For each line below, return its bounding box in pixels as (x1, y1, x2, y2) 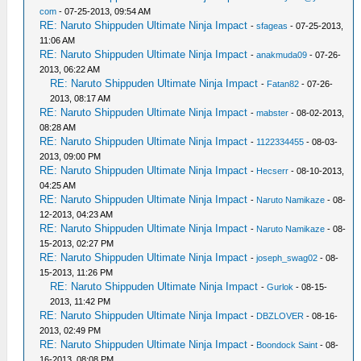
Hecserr (256, 165, 289, 176)
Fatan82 (267, 78, 300, 89)
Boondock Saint (256, 339, 318, 350)
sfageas (256, 20, 288, 31)
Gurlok (267, 281, 294, 292)
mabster (256, 107, 289, 118)
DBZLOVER (256, 310, 305, 321)
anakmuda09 (256, 49, 308, 60)
